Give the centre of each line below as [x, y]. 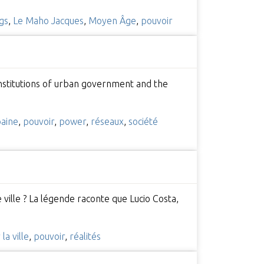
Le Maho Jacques [48, 20]
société [143, 121]
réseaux [107, 121]
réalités [85, 237]
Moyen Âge [112, 20]
